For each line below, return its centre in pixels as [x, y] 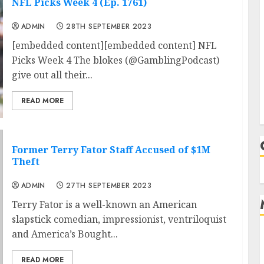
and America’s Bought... [65, 234]
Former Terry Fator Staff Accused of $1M [111, 150]
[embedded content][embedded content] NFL [114, 46]
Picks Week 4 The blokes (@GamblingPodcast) [115, 60]
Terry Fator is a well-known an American [104, 205]
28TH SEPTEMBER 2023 [109, 27]
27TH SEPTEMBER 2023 [109, 186]
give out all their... [52, 75]
